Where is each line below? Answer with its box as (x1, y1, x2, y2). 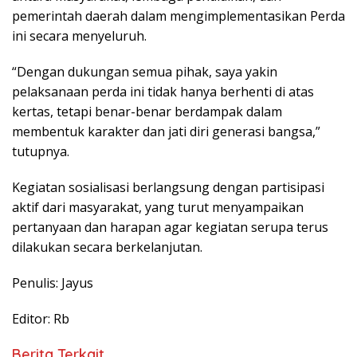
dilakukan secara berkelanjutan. (12, 238, 202, 257)
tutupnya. (12, 143, 69, 161)
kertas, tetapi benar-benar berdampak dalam (12, 103, 282, 121)
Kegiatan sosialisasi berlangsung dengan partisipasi (12, 178, 324, 197)
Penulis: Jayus (12, 274, 93, 292)
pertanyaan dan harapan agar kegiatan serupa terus (12, 218, 328, 237)
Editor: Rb (12, 310, 69, 328)
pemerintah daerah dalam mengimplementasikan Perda (12, 7, 345, 25)
